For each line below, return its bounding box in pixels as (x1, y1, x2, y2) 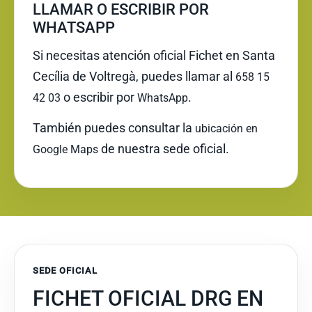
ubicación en (195, 122, 258, 135)
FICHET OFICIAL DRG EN (33, 286, 263, 311)
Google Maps (33, 143, 98, 156)
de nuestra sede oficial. (98, 141, 229, 156)
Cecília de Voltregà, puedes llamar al (33, 69, 235, 84)
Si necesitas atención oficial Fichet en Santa (33, 48, 275, 63)
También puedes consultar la (33, 120, 195, 135)
